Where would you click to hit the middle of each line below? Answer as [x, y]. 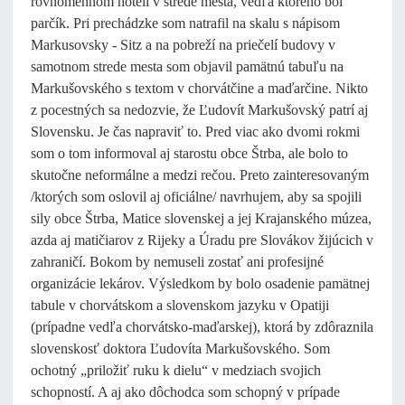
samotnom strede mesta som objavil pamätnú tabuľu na [187, 66]
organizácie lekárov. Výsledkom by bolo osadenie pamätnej [200, 283]
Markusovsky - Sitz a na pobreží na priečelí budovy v [183, 45]
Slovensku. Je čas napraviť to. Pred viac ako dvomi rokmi [195, 132]
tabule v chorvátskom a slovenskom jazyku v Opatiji [180, 305]
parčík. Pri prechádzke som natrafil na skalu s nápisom [185, 23]
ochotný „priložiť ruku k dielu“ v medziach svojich [176, 370]
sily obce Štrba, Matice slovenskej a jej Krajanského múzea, [201, 218]
